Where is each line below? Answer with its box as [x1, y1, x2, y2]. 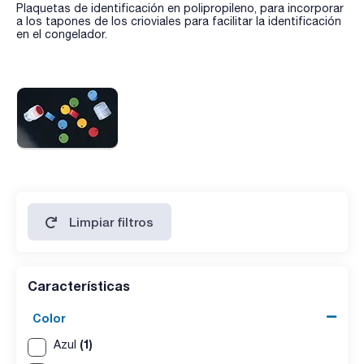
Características [28, 277, 130, 293]
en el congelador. [16, 27, 107, 41]
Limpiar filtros [69, 214, 154, 229]
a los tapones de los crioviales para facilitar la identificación [16, 14, 341, 28]
